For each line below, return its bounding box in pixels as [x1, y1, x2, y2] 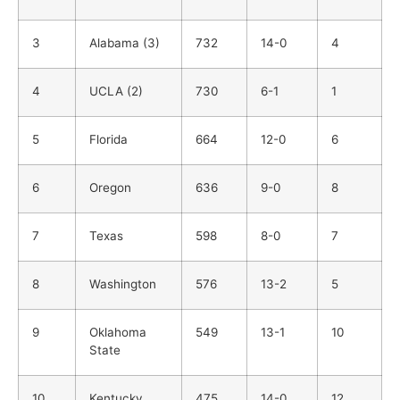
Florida [89, 132, 128, 147]
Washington [89, 277, 156, 292]
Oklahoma [89, 325, 146, 340]
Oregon [89, 180, 131, 196]
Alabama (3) [89, 36, 160, 51]
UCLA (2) [89, 84, 143, 99]
